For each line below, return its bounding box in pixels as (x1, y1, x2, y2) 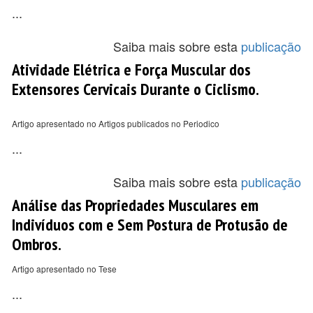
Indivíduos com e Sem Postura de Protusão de (12, 214, 288, 235)
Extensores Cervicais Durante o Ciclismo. (12, 78, 259, 99)
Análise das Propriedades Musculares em (12, 194, 259, 215)
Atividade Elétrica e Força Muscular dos (12, 59, 251, 80)
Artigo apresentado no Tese (12, 263, 117, 275)
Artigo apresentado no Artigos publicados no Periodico (12, 117, 219, 129)
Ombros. (12, 233, 61, 254)
